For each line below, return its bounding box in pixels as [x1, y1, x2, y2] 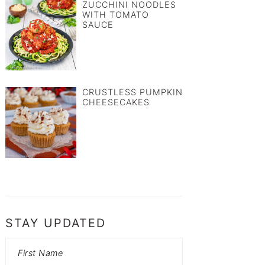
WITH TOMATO [82, 9, 149, 20]
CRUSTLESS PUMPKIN [82, 87, 183, 98]
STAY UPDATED [5, 216, 106, 231]
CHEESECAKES [82, 97, 150, 108]
